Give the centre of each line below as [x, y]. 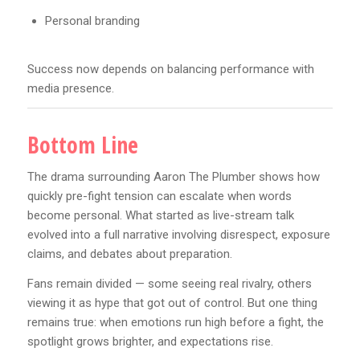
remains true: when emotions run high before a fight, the [175, 322]
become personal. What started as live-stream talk [160, 216]
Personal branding [92, 20]
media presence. [70, 88]
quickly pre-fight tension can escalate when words [159, 196]
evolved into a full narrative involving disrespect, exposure [178, 235]
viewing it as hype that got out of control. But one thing [172, 303]
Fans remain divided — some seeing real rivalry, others [169, 283]
